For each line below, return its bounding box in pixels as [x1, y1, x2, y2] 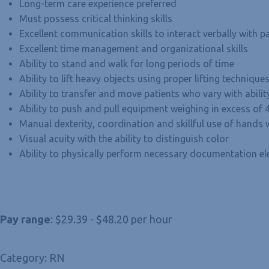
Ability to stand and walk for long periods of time [19, 58, 234, 69]
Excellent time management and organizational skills [19, 43, 248, 54]
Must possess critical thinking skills [19, 13, 172, 24]
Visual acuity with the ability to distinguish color [19, 133, 229, 144]
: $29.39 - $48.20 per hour [50, 213, 172, 225]
